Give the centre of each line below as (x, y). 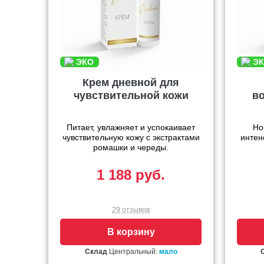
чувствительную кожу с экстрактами (131, 138)
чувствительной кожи (131, 96)
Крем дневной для (131, 83)
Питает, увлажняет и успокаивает (131, 128)
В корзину (131, 232)
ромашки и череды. (131, 148)
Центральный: (133, 252)
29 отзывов (131, 210)
